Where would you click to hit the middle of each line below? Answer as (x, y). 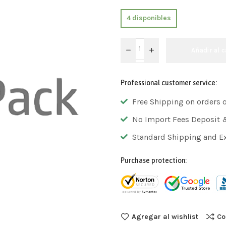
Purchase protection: (154, 160)
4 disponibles (149, 18)
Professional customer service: (169, 82)
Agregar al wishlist (165, 216)
